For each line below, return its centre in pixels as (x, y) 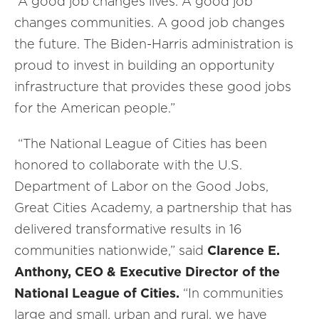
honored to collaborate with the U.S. (128, 165)
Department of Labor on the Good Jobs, (141, 186)
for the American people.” (95, 108)
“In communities (231, 293)
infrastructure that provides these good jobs (153, 87)
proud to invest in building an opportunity (145, 65)
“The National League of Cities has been (141, 143)
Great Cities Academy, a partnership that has (153, 208)
